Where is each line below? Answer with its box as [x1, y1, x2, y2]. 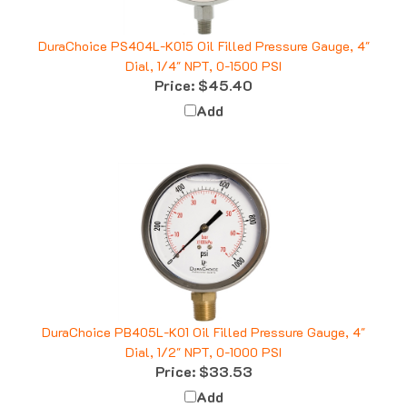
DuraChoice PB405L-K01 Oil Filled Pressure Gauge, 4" [42, 307, 365, 325]
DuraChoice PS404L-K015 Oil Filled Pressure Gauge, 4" [37, 21, 370, 39]
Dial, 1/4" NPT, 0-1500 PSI [125, 41, 282, 59]
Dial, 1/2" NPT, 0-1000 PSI [125, 327, 282, 345]
